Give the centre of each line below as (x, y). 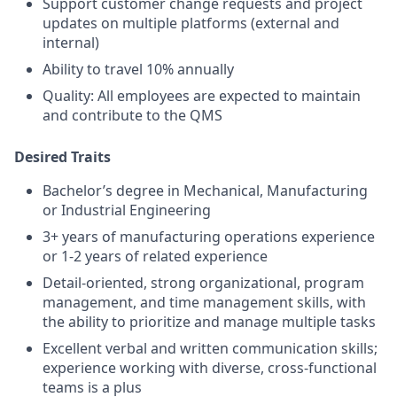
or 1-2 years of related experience (155, 256)
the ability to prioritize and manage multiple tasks (209, 322)
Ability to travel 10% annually (138, 69)
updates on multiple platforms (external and (191, 23)
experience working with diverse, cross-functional (210, 368)
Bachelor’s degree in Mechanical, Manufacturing (205, 191)
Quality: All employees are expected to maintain (202, 96)
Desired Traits (62, 157)
